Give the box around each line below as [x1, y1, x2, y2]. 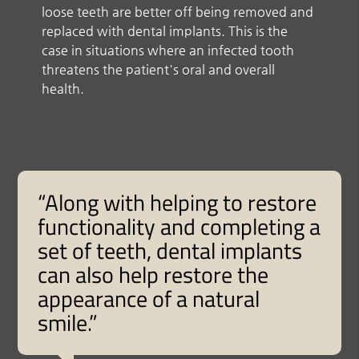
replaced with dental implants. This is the [42, 22, 288, 38]
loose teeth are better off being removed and [42, 3, 314, 19]
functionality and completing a [38, 208, 321, 244]
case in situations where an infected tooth [42, 42, 295, 58]
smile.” [38, 305, 99, 340]
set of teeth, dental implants [38, 232, 303, 268]
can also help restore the [38, 256, 269, 292]
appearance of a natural [38, 280, 260, 316]
